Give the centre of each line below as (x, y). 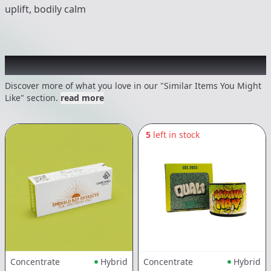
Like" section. (31, 98)
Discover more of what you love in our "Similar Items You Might (133, 86)
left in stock (176, 135)
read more (82, 98)
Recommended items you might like (128, 65)
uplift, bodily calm (45, 9)
